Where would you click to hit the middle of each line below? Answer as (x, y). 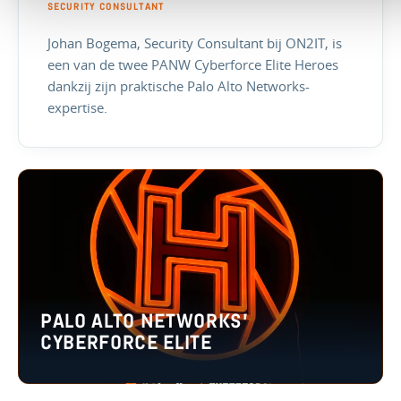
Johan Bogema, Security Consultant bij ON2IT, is (195, 43)
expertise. (77, 107)
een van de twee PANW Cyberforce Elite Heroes (193, 64)
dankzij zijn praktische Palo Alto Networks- (179, 85)
